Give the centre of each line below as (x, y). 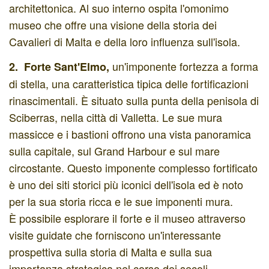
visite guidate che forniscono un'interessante (115, 235)
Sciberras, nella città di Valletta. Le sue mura (116, 117)
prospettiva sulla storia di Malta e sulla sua (110, 252)
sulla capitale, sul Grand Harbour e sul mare (114, 151)
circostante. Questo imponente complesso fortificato (133, 168)
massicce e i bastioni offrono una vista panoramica (130, 134)
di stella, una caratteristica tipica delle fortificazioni (129, 83)
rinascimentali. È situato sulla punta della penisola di (134, 100)
